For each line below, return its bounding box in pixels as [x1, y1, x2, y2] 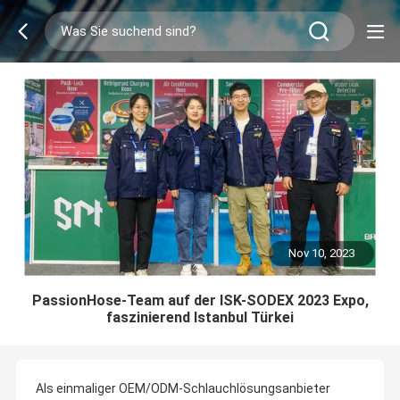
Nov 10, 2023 [288, 246, 355, 261]
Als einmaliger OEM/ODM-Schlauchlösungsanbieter [35, 381, 330, 396]
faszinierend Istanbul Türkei [106, 308, 294, 326]
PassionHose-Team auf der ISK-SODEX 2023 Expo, [31, 291, 369, 309]
